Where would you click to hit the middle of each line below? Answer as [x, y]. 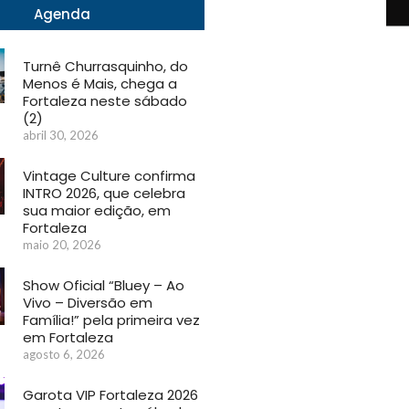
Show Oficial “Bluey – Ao [104, 286]
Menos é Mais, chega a [100, 84]
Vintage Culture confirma [110, 176]
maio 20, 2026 [63, 245]
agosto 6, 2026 [64, 355]
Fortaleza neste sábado [105, 101]
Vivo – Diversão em [88, 303]
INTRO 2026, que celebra [105, 194]
